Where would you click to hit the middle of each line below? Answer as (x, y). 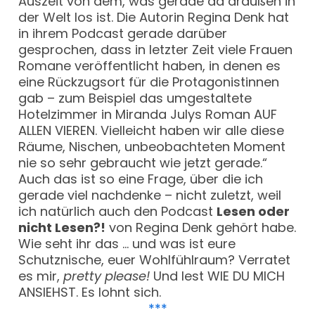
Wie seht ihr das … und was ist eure (127, 243)
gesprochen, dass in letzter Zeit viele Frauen (156, 49)
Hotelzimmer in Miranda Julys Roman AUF (148, 114)
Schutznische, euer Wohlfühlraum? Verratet (155, 259)
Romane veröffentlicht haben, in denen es (150, 65)
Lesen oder (253, 211)
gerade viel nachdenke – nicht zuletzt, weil (150, 195)
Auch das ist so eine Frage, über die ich (141, 179)
